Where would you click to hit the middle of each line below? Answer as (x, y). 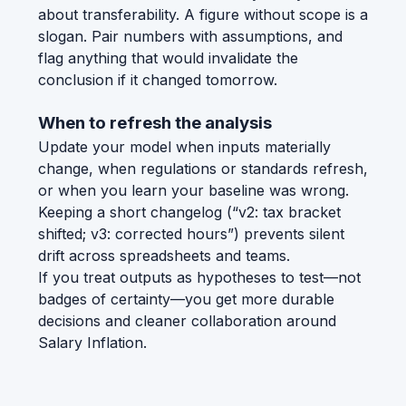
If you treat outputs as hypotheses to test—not (199, 277)
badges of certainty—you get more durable (186, 299)
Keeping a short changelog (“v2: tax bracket (189, 212)
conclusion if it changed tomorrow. (158, 80)
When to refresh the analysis (155, 122)
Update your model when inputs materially (184, 146)
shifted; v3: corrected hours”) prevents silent (191, 233)
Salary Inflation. (92, 342)
